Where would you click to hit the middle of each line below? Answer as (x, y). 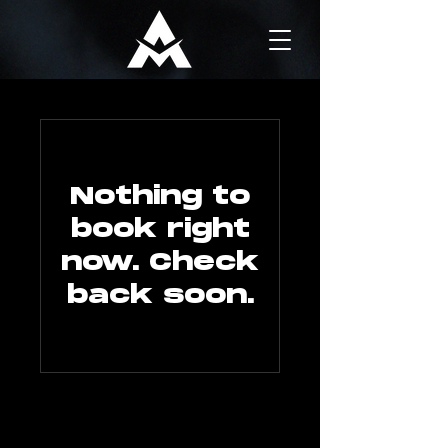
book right (160, 229)
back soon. (160, 295)
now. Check (160, 262)
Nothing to (160, 196)
